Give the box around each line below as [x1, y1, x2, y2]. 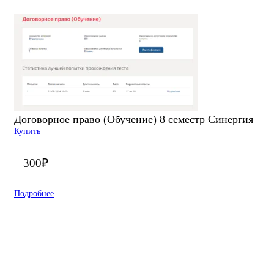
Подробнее [14, 188, 54, 198]
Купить [14, 125, 40, 136]
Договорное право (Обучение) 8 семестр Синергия [14, 113, 253, 125]
